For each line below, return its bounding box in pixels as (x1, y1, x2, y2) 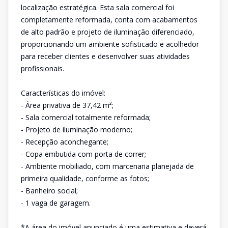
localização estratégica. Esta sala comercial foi (21, 3, 174, 12)
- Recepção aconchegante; (21, 137, 108, 147)
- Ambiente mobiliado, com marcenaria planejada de (21, 161, 194, 171)
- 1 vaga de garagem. (21, 198, 91, 208)
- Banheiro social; (21, 186, 78, 195)
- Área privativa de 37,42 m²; (21, 100, 113, 110)
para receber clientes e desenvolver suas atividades (21, 51, 190, 61)
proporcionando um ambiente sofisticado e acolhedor (21, 39, 199, 49)
